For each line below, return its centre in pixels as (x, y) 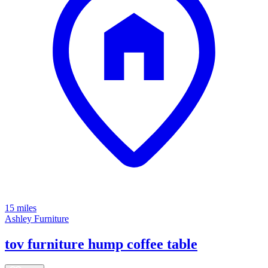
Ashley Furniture (37, 218)
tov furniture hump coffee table (101, 244)
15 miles (21, 208)
